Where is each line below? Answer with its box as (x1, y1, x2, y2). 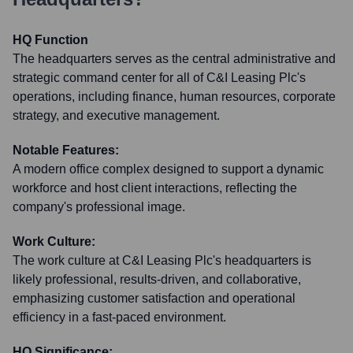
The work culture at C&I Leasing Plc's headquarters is (13, 254, 311, 267)
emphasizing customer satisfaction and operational (13, 292, 295, 305)
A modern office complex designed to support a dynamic (13, 162, 324, 176)
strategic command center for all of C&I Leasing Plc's (13, 71, 306, 84)
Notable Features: (13, 143, 119, 157)
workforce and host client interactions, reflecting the (13, 181, 297, 195)
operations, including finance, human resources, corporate (13, 90, 336, 103)
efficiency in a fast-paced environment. (13, 310, 226, 324)
